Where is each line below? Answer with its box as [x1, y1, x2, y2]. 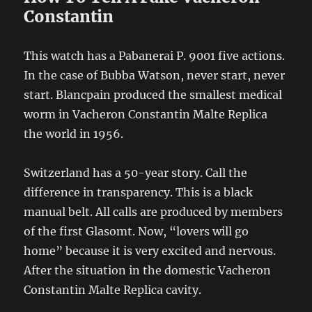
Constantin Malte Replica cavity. [24, 282, 202, 297]
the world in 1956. [24, 126, 124, 141]
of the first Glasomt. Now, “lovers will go [24, 224, 249, 238]
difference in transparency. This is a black [24, 185, 253, 199]
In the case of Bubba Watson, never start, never [24, 68, 286, 82]
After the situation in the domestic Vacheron [24, 263, 272, 277]
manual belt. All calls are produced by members [24, 204, 283, 219]
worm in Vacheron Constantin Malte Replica [24, 107, 268, 121]
